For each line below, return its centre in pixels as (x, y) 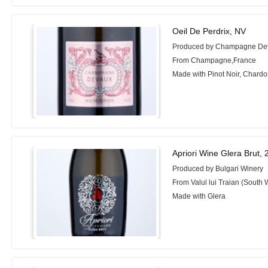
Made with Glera (199, 196)
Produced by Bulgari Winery (218, 168)
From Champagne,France (214, 60)
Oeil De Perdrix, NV (209, 31)
